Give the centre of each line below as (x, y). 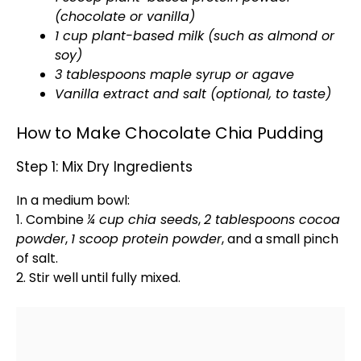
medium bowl (85, 200)
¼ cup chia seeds (143, 220)
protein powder (170, 239)
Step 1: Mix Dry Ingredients (104, 167)
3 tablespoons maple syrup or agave (174, 75)
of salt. (37, 258)
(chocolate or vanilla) (125, 17)
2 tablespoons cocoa (272, 220)
